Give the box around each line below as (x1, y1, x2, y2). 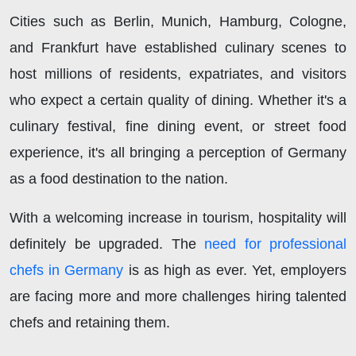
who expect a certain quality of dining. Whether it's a (10, 92, 346, 109)
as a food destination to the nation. (10, 171, 228, 188)
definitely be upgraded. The (10, 236, 196, 253)
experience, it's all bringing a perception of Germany (10, 145, 346, 161)
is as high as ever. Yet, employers (123, 262, 347, 279)
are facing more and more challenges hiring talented (10, 288, 346, 305)
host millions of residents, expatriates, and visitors (10, 66, 346, 83)
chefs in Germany (10, 262, 124, 279)
